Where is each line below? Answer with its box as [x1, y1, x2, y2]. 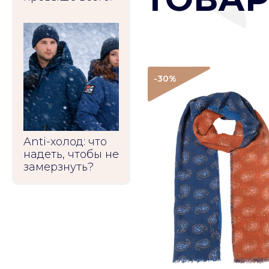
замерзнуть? [23, 160, 94, 174]
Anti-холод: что [23, 135, 107, 148]
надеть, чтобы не [23, 148, 119, 161]
